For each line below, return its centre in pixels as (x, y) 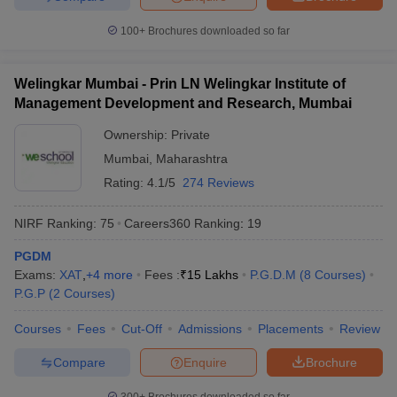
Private (191, 135)
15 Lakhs (213, 275)
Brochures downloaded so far (218, 31)
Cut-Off (142, 329)
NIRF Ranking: (55, 223)
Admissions (210, 329)
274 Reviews (218, 183)
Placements (291, 329)
